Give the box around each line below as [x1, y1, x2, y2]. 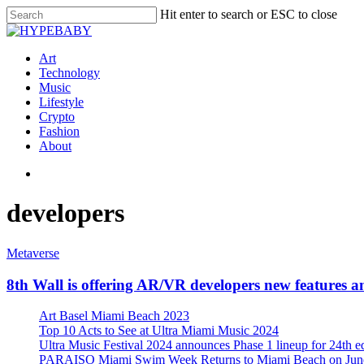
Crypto [39, 110, 75, 123]
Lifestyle [39, 95, 84, 109]
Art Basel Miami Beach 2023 [39, 309, 189, 323]
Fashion [39, 124, 80, 138]
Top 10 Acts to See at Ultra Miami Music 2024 [39, 323, 279, 338]
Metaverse [6, 245, 59, 260]
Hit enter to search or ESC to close [160, 7, 337, 21]
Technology [39, 66, 100, 80]
